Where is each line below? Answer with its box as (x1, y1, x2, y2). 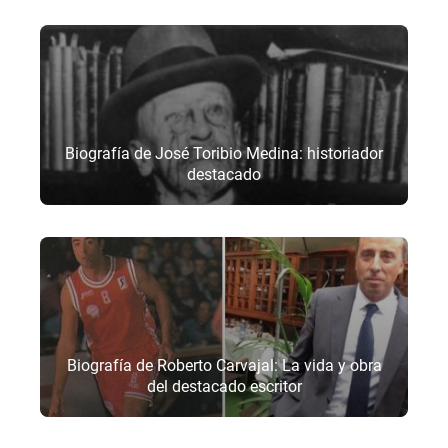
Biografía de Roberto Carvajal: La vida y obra (66, 355, 382, 375)
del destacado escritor (146, 376, 302, 396)
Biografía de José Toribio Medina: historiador (65, 143, 383, 163)
